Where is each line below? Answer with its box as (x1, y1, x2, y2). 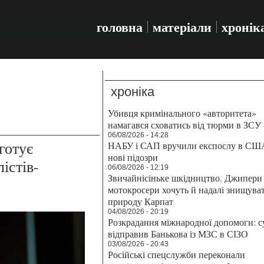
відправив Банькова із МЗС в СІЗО (108, 227, 248, 240)
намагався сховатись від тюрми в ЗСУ (108, 118, 261, 131)
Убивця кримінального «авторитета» (108, 107, 256, 119)
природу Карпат (108, 195, 173, 207)
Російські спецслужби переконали (108, 248, 245, 260)
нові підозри (108, 151, 158, 163)
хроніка (111, 84, 154, 99)
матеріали (153, 17, 212, 37)
